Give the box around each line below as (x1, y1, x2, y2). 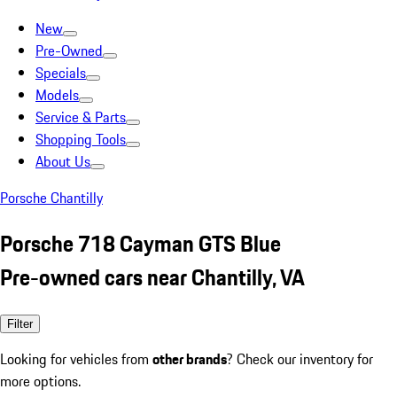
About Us (35, 151, 90, 172)
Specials (35, 62, 86, 83)
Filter (7, 316, 33, 331)
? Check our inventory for (227, 347, 373, 370)
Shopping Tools (35, 128, 126, 150)
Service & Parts (35, 106, 126, 128)
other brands (152, 347, 227, 370)
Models (35, 84, 79, 105)
